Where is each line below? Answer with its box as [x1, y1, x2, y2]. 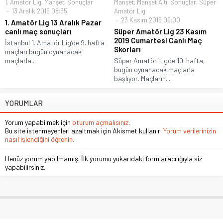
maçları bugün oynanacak [5, 47, 82, 56]
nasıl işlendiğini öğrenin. [5, 134, 74, 143]
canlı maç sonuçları [5, 26, 72, 36]
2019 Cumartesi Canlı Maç [114, 35, 202, 45]
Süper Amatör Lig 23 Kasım [114, 26, 207, 36]
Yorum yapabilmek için [5, 117, 72, 126]
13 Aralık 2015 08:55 [10, 6, 67, 15]
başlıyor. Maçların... [114, 74, 170, 83]
